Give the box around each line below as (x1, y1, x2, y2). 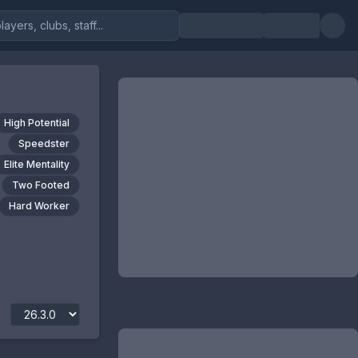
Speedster (18, 137, 70, 149)
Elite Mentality (3, 158, 70, 170)
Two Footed (11, 179, 70, 191)
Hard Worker (8, 200, 70, 212)
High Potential (3, 117, 70, 129)
